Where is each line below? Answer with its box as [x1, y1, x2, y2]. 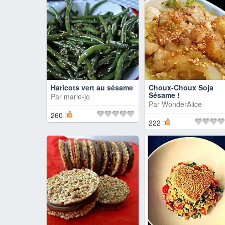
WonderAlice [162, 99, 202, 109]
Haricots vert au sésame [51, 82, 133, 92]
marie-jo [64, 91, 90, 101]
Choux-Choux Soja [149, 82, 213, 92]
